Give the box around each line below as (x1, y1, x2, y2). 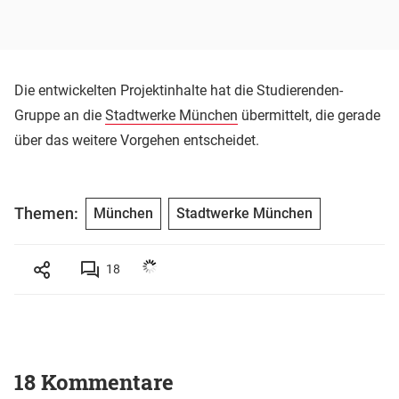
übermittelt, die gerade (238, 106, 380, 124)
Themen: (14, 204, 78, 224)
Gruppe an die (14, 106, 105, 124)
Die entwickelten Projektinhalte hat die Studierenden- (14, 81, 343, 99)
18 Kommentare (14, 367, 174, 396)
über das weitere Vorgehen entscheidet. (14, 131, 259, 149)
